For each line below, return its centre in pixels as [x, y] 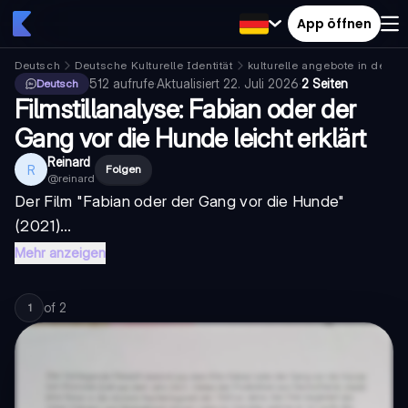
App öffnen [334, 23]
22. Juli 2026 [261, 83]
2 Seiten [325, 83]
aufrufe [133, 83]
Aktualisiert [190, 83]
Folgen [123, 169]
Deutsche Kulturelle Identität [154, 65]
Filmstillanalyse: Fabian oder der [185, 109]
